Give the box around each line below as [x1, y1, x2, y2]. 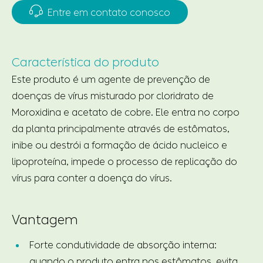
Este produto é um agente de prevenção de [12, 73, 210, 85]
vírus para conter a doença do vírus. [12, 172, 172, 184]
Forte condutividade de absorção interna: [29, 239, 217, 251]
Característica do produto [12, 55, 159, 69]
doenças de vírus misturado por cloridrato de [12, 90, 214, 102]
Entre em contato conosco [45, 6, 170, 18]
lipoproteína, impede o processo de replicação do [12, 156, 237, 167]
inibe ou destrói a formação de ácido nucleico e [12, 139, 227, 151]
